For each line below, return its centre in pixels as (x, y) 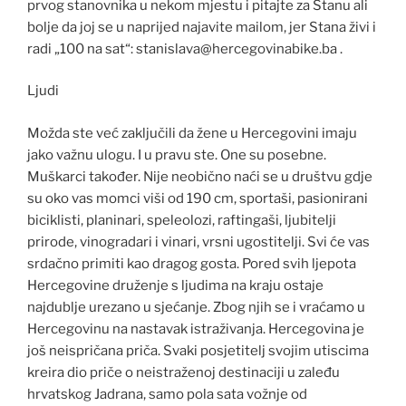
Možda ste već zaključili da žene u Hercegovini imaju (192, 133)
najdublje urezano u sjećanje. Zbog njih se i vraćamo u (196, 307)
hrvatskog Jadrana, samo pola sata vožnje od (167, 394)
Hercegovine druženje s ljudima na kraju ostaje (175, 285)
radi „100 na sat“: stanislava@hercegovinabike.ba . (185, 48)
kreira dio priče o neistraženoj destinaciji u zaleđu (184, 372)
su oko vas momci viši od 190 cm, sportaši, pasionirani (198, 198)
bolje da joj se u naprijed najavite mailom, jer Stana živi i (202, 27)
